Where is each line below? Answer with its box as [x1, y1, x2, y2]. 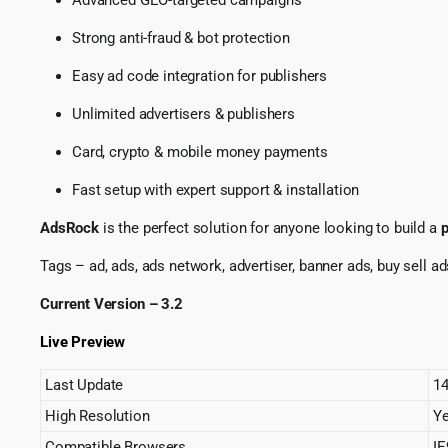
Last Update [45, 375, 124, 394]
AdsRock [40, 218, 99, 237]
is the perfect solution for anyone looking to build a [98, 218, 441, 237]
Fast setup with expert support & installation [72, 180, 360, 199]
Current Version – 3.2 [40, 294, 183, 313]
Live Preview [40, 332, 126, 351]
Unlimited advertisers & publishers [72, 104, 295, 123]
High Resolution [45, 406, 150, 425]
